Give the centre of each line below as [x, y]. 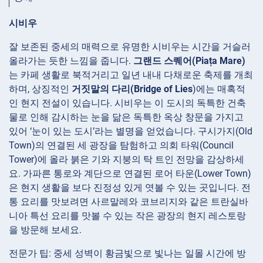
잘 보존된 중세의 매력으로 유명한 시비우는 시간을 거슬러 [130, 46]
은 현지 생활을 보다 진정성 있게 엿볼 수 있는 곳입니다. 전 [130, 187]
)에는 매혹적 [219, 89]
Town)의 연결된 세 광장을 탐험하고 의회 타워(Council [121, 145]
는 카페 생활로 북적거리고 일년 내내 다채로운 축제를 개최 [131, 75]
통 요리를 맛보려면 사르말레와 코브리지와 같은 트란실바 [129, 201]
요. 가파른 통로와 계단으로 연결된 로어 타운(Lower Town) [130, 173]
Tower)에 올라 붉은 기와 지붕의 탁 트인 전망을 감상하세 [127, 159]
